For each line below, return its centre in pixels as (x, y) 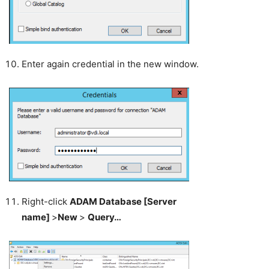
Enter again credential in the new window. (110, 64)
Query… (104, 217)
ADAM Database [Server (123, 202)
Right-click (46, 202)
